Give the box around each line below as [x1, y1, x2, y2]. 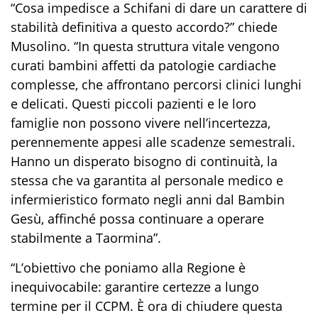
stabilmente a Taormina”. [11, 229, 161, 247]
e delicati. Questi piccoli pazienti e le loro [11, 95, 256, 113]
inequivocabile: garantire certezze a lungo [11, 278, 259, 296]
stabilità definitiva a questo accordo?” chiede [11, 18, 278, 36]
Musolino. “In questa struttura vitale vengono [11, 38, 280, 55]
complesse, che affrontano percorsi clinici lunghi [11, 76, 302, 94]
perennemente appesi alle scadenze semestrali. [11, 133, 295, 151]
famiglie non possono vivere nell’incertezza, [11, 114, 270, 132]
